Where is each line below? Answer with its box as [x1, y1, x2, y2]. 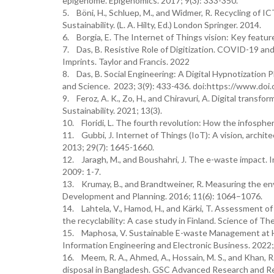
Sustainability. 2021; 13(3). [62, 105, 162, 116]
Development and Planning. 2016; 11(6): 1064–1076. [62, 191, 262, 201]
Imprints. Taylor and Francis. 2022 [62, 56, 190, 67]
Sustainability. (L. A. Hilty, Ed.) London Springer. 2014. [62, 20, 261, 30]
